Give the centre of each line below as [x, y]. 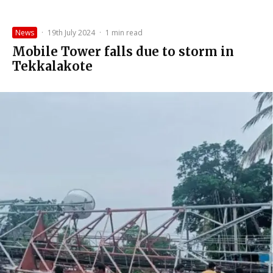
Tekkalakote [52, 66]
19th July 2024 [71, 32]
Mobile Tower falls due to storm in [123, 51]
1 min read [124, 32]
